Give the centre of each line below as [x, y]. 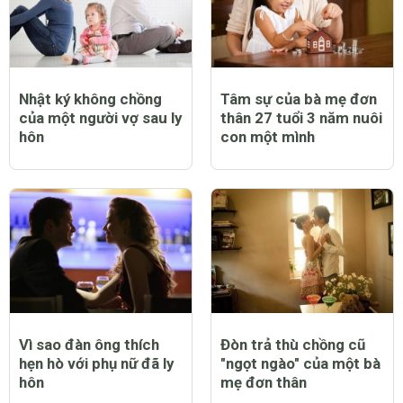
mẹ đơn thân [264, 382]
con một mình [268, 137]
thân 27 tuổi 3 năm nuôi [301, 118]
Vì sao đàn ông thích [89, 344]
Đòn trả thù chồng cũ [293, 344]
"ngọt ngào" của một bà [300, 363]
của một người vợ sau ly [100, 118]
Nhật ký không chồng [90, 99]
